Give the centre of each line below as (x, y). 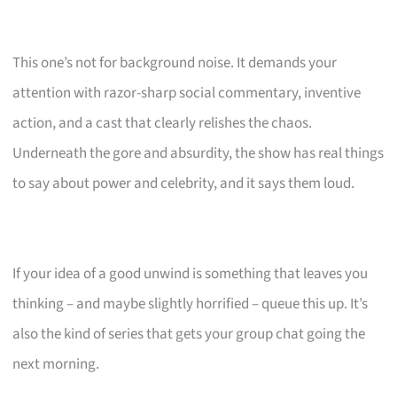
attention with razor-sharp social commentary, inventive (187, 93)
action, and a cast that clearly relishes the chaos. (163, 123)
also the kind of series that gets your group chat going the (189, 334)
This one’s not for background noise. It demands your (175, 62)
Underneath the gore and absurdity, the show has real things (198, 153)
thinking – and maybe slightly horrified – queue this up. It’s (191, 304)
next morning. (56, 364)
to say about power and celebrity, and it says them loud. (184, 183)
